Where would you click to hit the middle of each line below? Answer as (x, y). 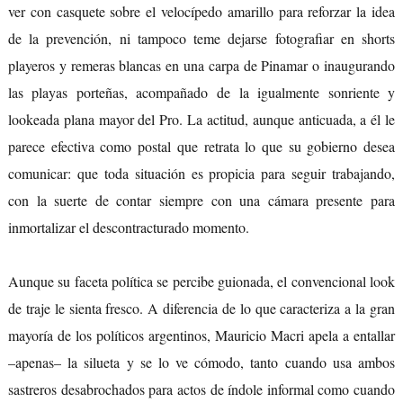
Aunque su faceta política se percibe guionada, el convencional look (201, 282)
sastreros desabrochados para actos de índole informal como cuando (201, 390)
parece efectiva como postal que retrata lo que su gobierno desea (201, 147)
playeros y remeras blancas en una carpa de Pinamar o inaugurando (201, 66)
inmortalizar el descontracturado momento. (128, 228)
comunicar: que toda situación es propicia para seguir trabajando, (201, 174)
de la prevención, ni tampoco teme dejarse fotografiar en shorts (201, 39)
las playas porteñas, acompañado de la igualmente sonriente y (201, 93)
